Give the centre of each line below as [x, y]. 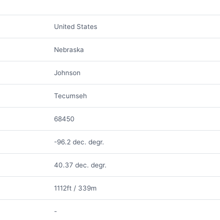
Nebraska [69, 50]
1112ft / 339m [75, 188]
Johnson [67, 73]
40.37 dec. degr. [80, 165]
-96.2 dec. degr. [79, 142]
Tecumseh [70, 96]
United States [75, 27]
